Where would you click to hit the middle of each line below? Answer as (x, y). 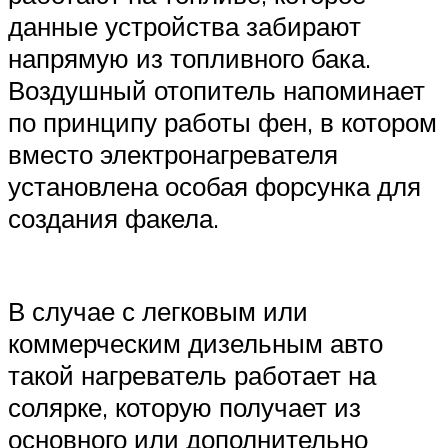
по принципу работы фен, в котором (222, 121)
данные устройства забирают (184, 25)
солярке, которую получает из (184, 407)
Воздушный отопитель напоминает (216, 89)
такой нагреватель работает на (192, 375)
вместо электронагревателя (173, 153)
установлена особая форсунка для (214, 185)
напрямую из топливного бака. (189, 57)
